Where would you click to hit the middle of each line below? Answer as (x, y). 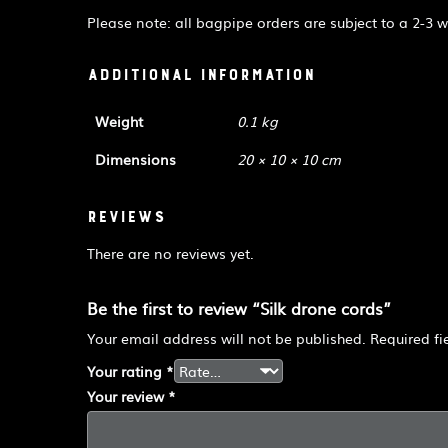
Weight (119, 120)
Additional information (201, 75)
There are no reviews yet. (170, 253)
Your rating (126, 371)
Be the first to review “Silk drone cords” (239, 308)
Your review (127, 396)
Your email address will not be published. (226, 338)
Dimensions (135, 158)
